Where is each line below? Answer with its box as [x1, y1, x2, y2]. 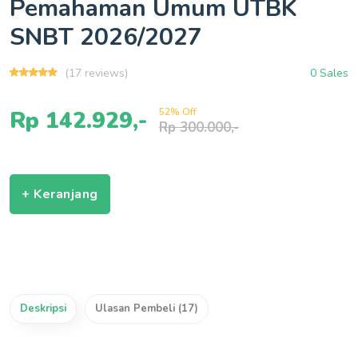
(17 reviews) [65, 66, 128, 81]
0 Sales [310, 66, 348, 81]
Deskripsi [20, 301, 66, 316]
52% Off [159, 105, 197, 118]
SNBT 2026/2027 [10, 21, 202, 54]
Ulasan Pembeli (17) [95, 301, 198, 316]
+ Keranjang [22, 185, 98, 203]
